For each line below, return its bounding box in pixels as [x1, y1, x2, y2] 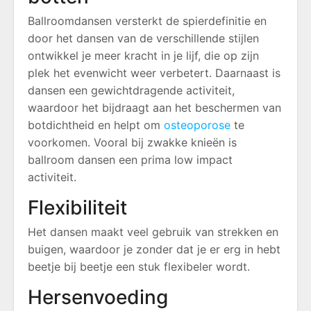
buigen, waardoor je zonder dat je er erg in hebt [28, 242, 280, 256]
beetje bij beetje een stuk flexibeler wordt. [28, 259, 250, 274]
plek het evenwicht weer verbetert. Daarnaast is [28, 65, 280, 80]
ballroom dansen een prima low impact [28, 152, 233, 167]
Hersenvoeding [28, 285, 168, 309]
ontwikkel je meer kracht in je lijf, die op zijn [28, 48, 259, 62]
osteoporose [164, 117, 230, 132]
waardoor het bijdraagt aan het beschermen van [28, 100, 281, 115]
